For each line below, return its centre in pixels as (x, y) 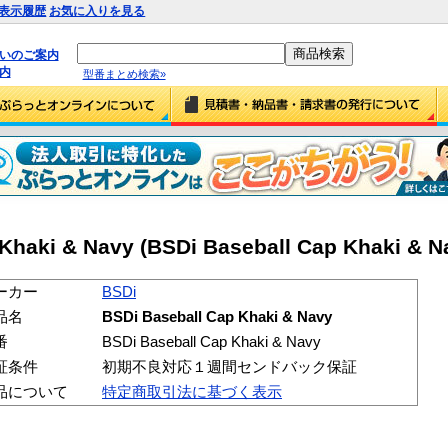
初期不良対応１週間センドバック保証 (229, 366)
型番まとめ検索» (124, 73)
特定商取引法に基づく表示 (192, 391)
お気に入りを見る (97, 11)
